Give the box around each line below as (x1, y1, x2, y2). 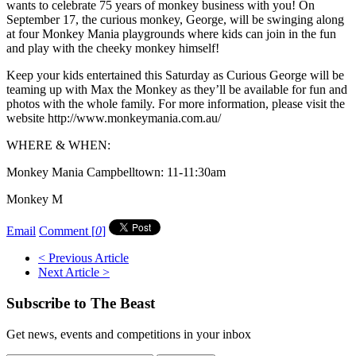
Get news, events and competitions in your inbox (6, 327, 251, 341)
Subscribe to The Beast (6, 295, 155, 312)
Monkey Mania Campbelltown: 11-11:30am (6, 165, 226, 180)
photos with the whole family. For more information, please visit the (6, 97, 345, 111)
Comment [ (39, 224, 95, 238)
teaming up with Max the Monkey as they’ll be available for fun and (6, 83, 347, 97)
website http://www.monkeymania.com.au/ (6, 111, 221, 126)
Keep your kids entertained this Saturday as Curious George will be (6, 68, 344, 83)
